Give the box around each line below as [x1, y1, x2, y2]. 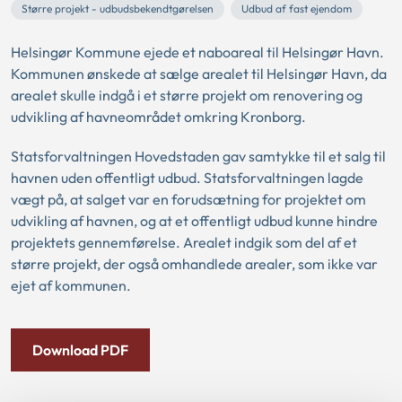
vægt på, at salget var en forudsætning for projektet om [11, 190, 366, 208]
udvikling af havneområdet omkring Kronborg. [11, 108, 306, 126]
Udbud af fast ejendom [241, 2, 352, 15]
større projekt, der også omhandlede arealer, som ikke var [11, 255, 378, 273]
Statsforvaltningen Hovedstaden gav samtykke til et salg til [11, 147, 386, 165]
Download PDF [32, 341, 128, 359]
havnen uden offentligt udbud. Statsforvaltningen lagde [11, 169, 363, 187]
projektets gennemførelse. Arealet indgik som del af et [11, 233, 357, 251]
